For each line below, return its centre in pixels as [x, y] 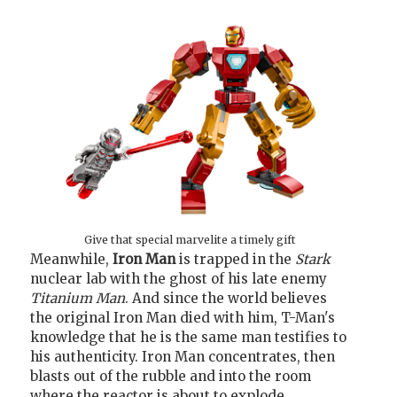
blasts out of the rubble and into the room [171, 377]
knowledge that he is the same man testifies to [188, 338]
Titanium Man [78, 299]
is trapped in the [235, 260]
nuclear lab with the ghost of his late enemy [179, 279]
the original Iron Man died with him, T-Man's [183, 318]
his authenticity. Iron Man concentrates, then [183, 357]
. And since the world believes [226, 299]
